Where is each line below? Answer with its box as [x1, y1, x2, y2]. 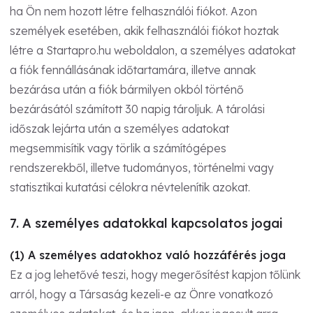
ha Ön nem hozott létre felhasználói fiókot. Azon [10, 3, 257, 18]
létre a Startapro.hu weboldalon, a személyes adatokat [10, 43, 296, 57]
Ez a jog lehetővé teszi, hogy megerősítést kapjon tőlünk [10, 267, 300, 282]
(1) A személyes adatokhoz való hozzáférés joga [10, 247, 286, 262]
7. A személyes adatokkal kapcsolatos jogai [10, 214, 282, 231]
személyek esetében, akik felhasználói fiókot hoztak [10, 23, 279, 38]
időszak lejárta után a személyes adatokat [10, 121, 229, 136]
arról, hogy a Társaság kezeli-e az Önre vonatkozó [10, 286, 273, 301]
